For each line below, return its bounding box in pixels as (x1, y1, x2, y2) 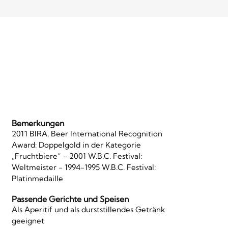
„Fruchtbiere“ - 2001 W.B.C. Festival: (11, 151, 142, 161)
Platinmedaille (11, 173, 63, 183)
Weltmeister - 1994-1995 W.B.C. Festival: (11, 162, 156, 172)
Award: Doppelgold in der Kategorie (11, 139, 141, 150)
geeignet (11, 215, 44, 225)
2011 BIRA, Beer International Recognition (11, 128, 162, 138)
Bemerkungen (11, 118, 64, 128)
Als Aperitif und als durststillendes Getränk (11, 204, 165, 214)
